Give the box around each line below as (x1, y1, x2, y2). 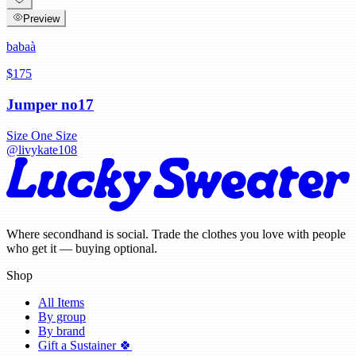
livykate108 (18, 142, 77, 157)
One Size (31, 128, 77, 142)
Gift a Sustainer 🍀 (38, 339, 132, 353)
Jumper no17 (6, 95, 94, 113)
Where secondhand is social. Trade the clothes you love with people (6, 227, 346, 242)
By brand (38, 324, 85, 339)
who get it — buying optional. (6, 242, 157, 256)
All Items (38, 296, 84, 310)
